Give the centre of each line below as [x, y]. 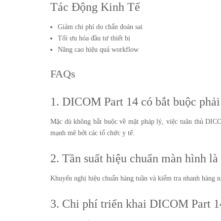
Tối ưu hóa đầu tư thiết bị [94, 38]
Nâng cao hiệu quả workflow [98, 50]
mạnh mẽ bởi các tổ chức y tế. [92, 133]
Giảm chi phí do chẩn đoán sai [100, 27]
